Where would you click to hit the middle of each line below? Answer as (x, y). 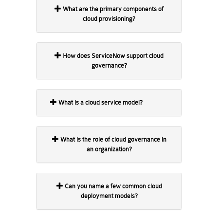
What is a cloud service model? (100, 102)
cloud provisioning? (109, 19)
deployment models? (109, 196)
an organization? (109, 149)
